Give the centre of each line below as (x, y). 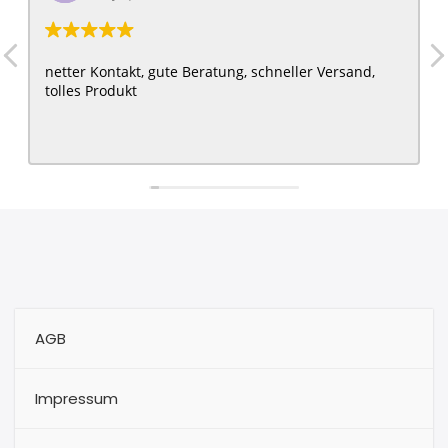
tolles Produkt (91, 91)
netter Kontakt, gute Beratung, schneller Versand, (210, 72)
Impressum (76, 399)
